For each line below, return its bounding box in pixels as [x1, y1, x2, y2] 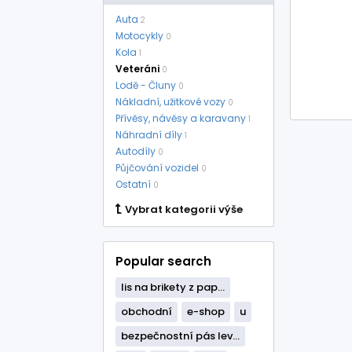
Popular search [115, 253, 211, 269]
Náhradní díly [115, 128, 182, 141]
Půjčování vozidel [115, 161, 199, 174]
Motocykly [115, 29, 163, 42]
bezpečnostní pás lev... [121, 328, 240, 343]
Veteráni [115, 62, 159, 75]
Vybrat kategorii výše [125, 202, 243, 217]
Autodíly [115, 145, 156, 158]
